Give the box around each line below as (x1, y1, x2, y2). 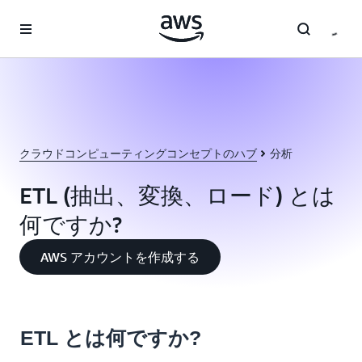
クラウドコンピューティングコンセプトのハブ (19, 146, 257, 160)
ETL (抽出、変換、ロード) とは (19, 182, 335, 208)
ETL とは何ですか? (20, 326, 201, 349)
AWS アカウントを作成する (40, 249, 200, 265)
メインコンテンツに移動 (7, 10, 132, 23)
